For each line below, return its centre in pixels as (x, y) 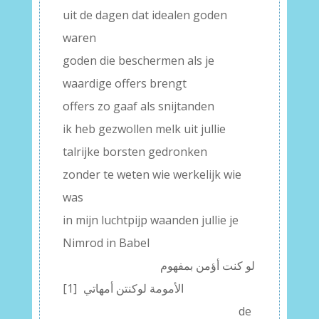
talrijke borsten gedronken (135, 152)
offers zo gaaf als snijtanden (138, 106)
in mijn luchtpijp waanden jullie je (150, 220)
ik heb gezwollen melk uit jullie (144, 129)
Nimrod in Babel (106, 243)
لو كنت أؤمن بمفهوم (207, 266)
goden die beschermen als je (138, 61)
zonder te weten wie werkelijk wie (152, 174)
